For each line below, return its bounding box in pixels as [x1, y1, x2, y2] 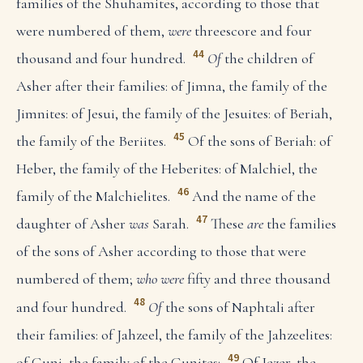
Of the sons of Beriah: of [187, 132, 331, 151]
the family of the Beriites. [16, 132, 166, 151]
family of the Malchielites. [16, 187, 170, 206]
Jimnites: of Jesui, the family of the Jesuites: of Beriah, [16, 105, 332, 123]
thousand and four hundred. [16, 49, 186, 68]
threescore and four [191, 21, 312, 40]
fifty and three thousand [184, 270, 331, 288]
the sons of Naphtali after [161, 297, 315, 316]
